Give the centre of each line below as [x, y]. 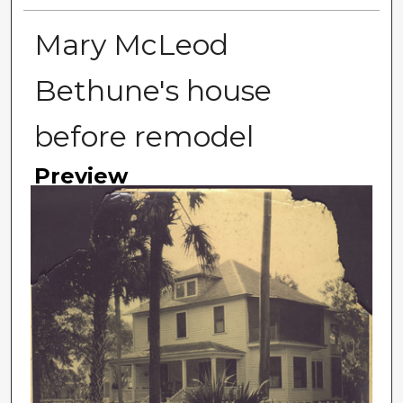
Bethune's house [152, 91]
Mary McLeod [131, 45]
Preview [81, 176]
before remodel [143, 137]
